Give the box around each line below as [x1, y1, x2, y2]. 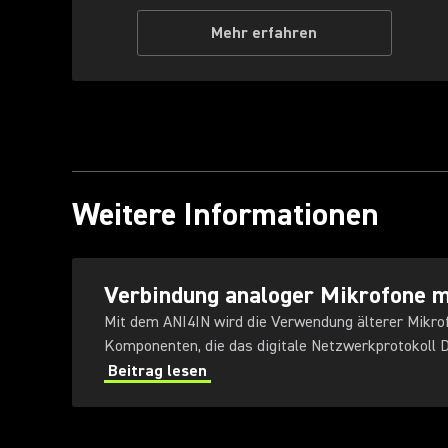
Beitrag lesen [108, 361, 207, 381]
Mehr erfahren [211, 23, 317, 43]
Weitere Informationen [72, 194, 379, 235]
